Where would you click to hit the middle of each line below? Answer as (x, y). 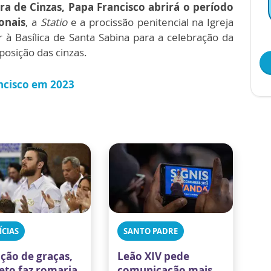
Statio (54, 22)
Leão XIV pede (154, 256)
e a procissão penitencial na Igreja (150, 22)
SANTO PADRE (151, 231)
